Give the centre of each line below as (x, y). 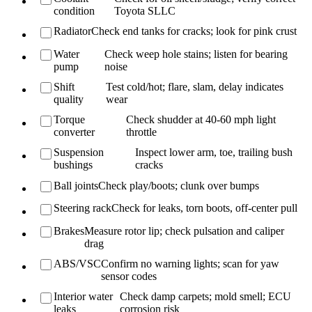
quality (69, 100)
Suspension (79, 153)
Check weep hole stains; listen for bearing (196, 54)
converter (75, 132)
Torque (70, 120)
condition (75, 11)
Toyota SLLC (145, 11)
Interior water (84, 297)
